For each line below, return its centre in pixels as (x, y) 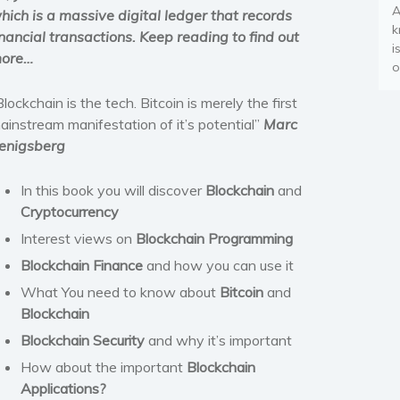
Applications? (63, 388)
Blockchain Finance (82, 265)
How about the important (102, 367)
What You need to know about (120, 292)
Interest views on (78, 238)
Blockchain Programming (214, 238)
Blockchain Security (83, 340)
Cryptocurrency (70, 211)
